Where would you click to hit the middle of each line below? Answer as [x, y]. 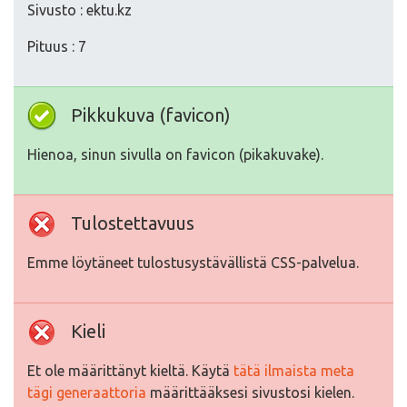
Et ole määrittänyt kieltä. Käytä [130, 371]
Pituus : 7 [57, 46]
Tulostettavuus [133, 223]
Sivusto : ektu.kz [79, 10]
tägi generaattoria [87, 392]
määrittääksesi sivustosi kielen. [250, 392]
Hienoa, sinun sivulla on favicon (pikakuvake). [175, 154]
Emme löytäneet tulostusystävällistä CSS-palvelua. [193, 263]
